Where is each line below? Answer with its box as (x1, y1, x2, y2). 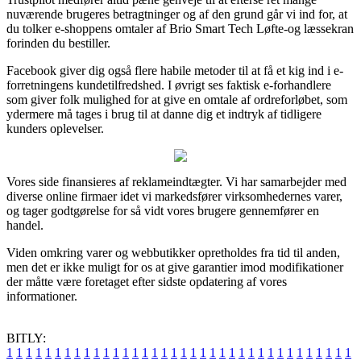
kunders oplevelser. (6, 121, 104, 135)
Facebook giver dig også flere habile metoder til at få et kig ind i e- (6, 63, 343, 77)
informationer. (6, 288, 77, 303)
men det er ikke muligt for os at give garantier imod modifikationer (6, 259, 343, 274)
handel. (6, 218, 44, 232)
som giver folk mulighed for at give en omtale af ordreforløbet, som (6, 92, 347, 106)
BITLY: (6, 330, 46, 345)
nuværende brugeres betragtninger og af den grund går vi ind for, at (6, 6, 347, 21)
